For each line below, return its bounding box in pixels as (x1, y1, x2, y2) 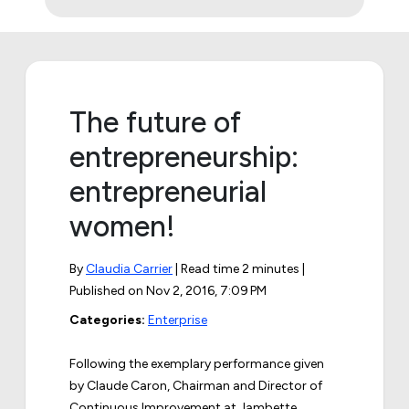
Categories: (69, 311, 145, 328)
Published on (69, 282, 146, 299)
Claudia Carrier (86, 260, 173, 277)
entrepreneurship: (69, 139, 299, 174)
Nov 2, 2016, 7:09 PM (146, 282, 267, 299)
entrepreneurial (69, 173, 267, 209)
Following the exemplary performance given (69, 355, 324, 372)
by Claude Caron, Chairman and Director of (69, 377, 322, 393)
